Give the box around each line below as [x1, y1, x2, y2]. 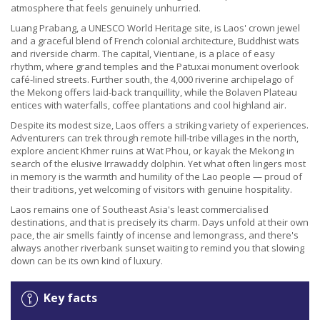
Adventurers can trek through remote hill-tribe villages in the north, [11, 131, 299, 145]
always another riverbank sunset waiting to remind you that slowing [11, 241, 304, 255]
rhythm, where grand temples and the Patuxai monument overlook [11, 60, 299, 74]
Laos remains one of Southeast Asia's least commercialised [11, 203, 269, 216]
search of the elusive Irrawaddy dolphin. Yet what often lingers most [11, 157, 306, 171]
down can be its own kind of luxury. [11, 254, 163, 268]
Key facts [44, 290, 97, 306]
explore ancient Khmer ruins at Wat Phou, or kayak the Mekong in [11, 144, 294, 158]
